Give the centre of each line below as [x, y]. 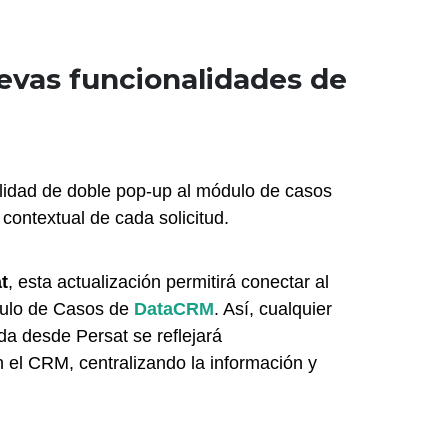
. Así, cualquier [273, 308]
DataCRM [174, 308]
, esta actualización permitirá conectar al [168, 281]
